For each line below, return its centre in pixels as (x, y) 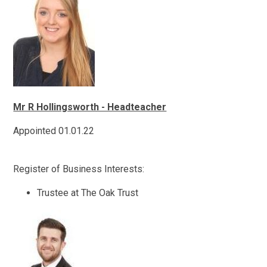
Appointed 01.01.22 (54, 131)
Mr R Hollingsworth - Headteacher (90, 107)
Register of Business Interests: (79, 169)
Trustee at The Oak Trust (88, 193)
